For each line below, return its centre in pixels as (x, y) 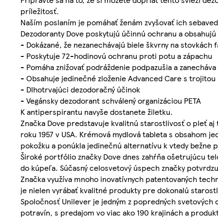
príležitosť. (40, 11)
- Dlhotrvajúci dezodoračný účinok (80, 90)
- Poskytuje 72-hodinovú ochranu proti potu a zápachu (116, 56)
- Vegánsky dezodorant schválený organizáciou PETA (111, 101)
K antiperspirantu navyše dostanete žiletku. (97, 112)
